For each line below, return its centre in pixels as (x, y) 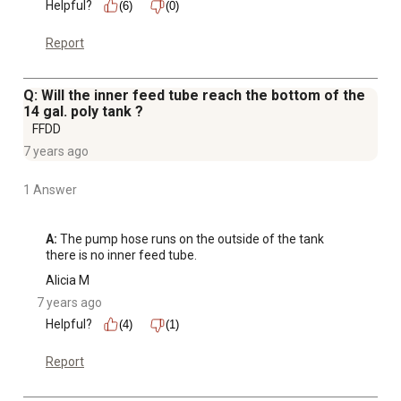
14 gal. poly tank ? (83, 112)
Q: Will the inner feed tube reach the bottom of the (194, 96)
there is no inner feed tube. (121, 256)
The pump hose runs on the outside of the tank (191, 239)
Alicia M (68, 281)
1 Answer (50, 190)
